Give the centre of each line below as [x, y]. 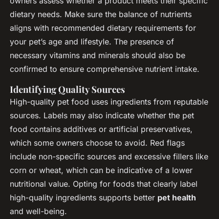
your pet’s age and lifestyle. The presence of [92, 41]
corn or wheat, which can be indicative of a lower [101, 170]
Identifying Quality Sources [67, 89]
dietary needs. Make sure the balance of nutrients [101, 14]
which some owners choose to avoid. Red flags [97, 142]
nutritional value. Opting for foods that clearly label [104, 184]
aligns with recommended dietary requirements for [103, 28]
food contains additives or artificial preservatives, [101, 129]
